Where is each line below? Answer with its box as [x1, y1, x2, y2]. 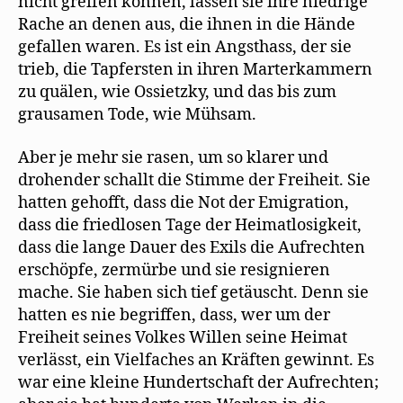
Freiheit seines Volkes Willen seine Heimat [18, 327, 347, 348]
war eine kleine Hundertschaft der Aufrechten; [18, 372, 379, 393]
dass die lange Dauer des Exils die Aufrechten [18, 237, 365, 258]
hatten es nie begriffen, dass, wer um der [18, 304, 330, 326]
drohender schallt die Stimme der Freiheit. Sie [18, 169, 371, 191]
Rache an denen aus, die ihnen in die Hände [18, 14, 355, 36]
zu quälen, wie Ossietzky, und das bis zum [18, 82, 336, 103]
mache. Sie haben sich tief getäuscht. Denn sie [18, 282, 369, 303]
